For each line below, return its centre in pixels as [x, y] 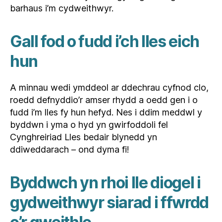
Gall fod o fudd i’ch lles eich [105, 42]
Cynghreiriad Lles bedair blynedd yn [83, 137]
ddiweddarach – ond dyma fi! [70, 150]
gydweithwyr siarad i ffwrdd [110, 203]
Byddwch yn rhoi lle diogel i [105, 183]
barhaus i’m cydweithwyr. [63, 8]
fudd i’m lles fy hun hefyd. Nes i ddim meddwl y [106, 112]
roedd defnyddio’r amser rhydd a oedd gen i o [104, 100]
